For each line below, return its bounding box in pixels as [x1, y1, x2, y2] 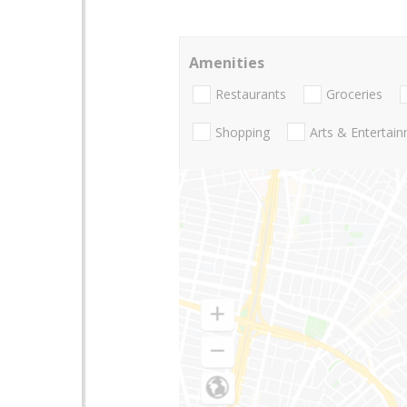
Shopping [215, 123, 270, 141]
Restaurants [215, 85, 286, 104]
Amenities [189, 53, 264, 73]
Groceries [326, 85, 382, 104]
